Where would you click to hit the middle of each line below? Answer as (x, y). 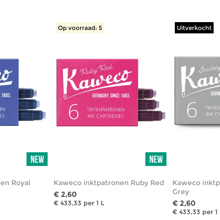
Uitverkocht (194, 27)
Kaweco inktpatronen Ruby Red (109, 182)
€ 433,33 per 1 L (79, 203)
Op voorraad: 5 (80, 27)
